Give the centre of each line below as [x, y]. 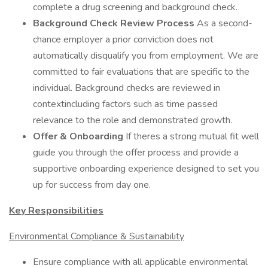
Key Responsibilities [56, 211]
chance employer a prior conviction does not [123, 39]
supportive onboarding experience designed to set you [146, 169]
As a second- [225, 23]
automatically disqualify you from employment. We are [146, 56]
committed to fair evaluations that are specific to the [141, 72]
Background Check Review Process [115, 23]
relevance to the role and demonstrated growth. [133, 120]
